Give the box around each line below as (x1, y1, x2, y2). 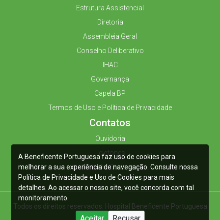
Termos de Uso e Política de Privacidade (48, 104, 172, 112)
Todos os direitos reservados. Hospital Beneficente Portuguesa (13, 202, 207, 211)
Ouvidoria (95, 135, 125, 143)
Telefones (95, 149, 125, 157)
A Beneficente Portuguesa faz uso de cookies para (18, 152, 176, 161)
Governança (91, 75, 129, 83)
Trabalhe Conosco (81, 163, 139, 171)
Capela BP (94, 89, 126, 98)
